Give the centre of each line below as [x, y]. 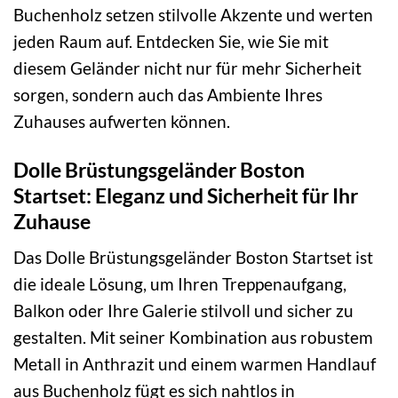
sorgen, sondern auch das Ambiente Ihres [168, 94]
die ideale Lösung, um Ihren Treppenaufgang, [180, 284]
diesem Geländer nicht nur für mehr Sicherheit [187, 68]
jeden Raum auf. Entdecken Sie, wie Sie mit [171, 41]
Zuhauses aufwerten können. [122, 121]
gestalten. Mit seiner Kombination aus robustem [193, 338]
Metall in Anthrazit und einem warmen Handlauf [195, 364]
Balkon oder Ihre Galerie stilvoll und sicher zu [183, 311]
